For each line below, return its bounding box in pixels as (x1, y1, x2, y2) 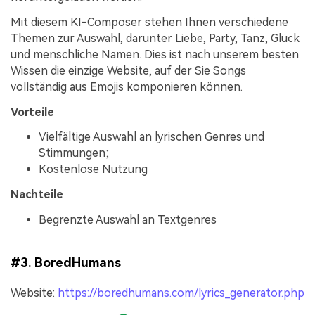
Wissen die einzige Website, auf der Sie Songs (11, 63, 246, 77)
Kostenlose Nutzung (39, 162, 148, 176)
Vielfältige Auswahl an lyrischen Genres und (39, 130, 264, 144)
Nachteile (11, 188, 63, 202)
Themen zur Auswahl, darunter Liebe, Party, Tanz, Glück (11, 31, 300, 45)
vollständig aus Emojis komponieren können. (11, 79, 243, 94)
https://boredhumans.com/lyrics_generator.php (58, 286, 304, 300)
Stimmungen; (39, 146, 109, 160)
